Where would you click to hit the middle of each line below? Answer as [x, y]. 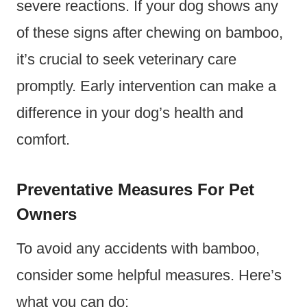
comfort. [43, 139]
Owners [47, 214]
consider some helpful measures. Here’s [149, 275]
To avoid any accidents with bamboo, [138, 248]
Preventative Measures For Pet [135, 189]
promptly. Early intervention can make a [146, 86]
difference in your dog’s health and [130, 112]
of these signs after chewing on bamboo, [150, 32]
